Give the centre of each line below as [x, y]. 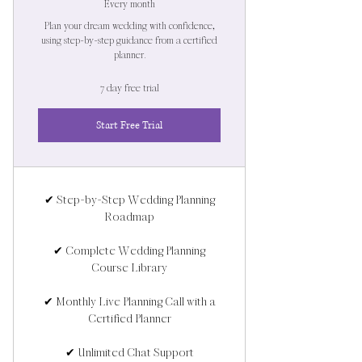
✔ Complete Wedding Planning [129, 250]
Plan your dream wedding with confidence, [129, 26]
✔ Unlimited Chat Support [129, 352]
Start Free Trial [129, 125]
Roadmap [129, 217]
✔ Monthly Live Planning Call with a [129, 301]
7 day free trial [129, 88]
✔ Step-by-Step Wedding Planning [129, 200]
